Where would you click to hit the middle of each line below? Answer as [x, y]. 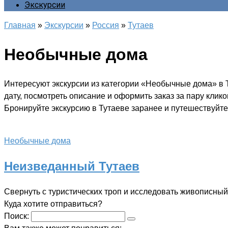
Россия [106, 25]
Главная [20, 25]
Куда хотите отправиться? [53, 204]
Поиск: [18, 216]
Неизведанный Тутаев [72, 166]
